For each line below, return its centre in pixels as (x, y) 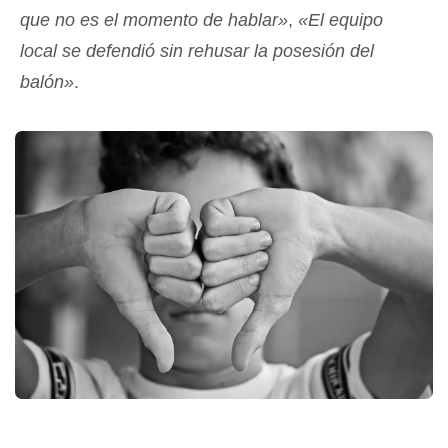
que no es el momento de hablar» (154, 20)
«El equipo (340, 20)
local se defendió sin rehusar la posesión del (197, 51)
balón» (47, 82)
